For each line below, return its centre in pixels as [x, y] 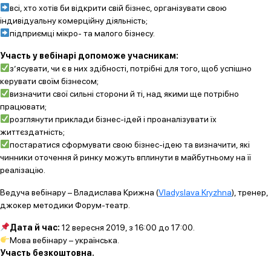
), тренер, [250, 192]
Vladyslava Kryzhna [195, 192]
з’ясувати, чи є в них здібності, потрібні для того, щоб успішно [130, 68]
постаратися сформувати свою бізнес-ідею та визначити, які [129, 145]
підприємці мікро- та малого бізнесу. [82, 33]
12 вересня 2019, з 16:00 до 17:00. [127, 227]
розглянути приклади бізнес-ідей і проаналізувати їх [113, 119]
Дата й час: [34, 227]
